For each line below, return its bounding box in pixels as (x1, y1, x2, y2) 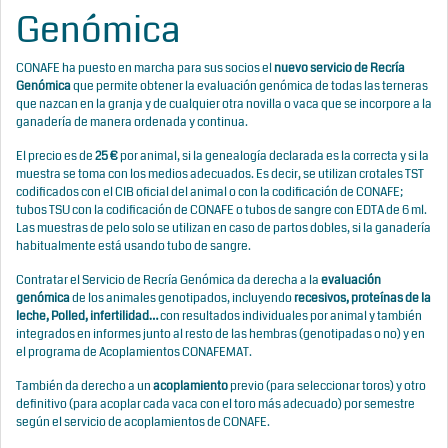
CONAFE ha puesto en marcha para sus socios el (16, 60, 274, 77)
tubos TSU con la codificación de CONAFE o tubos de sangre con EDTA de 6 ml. (16, 202, 427, 219)
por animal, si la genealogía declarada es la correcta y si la (118, 148, 429, 165)
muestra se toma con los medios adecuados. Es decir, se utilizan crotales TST (16, 166, 424, 183)
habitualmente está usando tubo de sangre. (16, 238, 251, 255)
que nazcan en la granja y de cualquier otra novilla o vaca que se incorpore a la (16, 96, 432, 113)
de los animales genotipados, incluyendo (70, 290, 294, 307)
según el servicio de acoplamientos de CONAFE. (16, 414, 270, 431)
